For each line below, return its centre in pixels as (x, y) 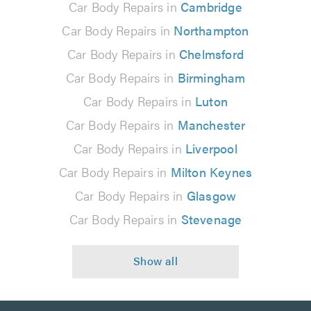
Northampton (211, 31)
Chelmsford (211, 54)
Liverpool (211, 149)
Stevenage (211, 219)
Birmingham (211, 78)
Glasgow (211, 196)
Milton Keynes (211, 172)
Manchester (211, 125)
